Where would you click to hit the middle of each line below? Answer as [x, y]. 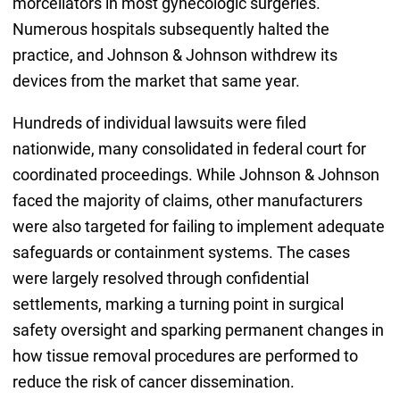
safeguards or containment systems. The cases [181, 253]
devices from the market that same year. [156, 81]
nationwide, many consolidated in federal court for [189, 149]
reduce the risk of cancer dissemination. [153, 382]
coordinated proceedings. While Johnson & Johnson [196, 175]
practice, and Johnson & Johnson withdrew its [175, 55]
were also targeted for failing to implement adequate [198, 227]
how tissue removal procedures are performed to [185, 356]
